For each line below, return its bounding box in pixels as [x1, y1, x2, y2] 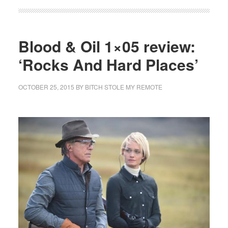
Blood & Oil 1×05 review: [18, 35, 195, 57]
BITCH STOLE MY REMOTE [84, 82, 162, 91]
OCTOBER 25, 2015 [18, 82, 74, 91]
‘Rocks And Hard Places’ [18, 53, 198, 75]
